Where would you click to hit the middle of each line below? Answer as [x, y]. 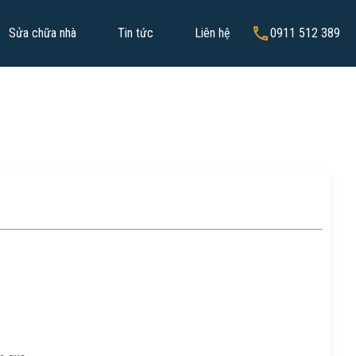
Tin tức [135, 33]
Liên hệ [213, 33]
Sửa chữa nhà [43, 33]
